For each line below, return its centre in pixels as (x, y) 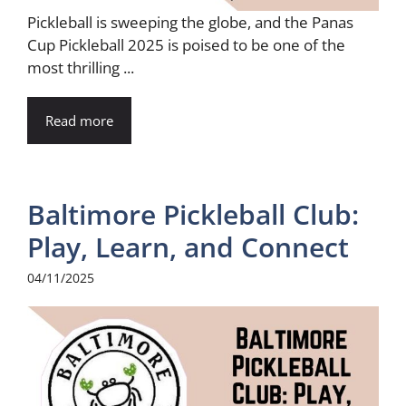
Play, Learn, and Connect (188, 246)
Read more (79, 120)
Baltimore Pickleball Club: (193, 214)
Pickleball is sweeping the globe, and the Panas (190, 22)
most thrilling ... (81, 67)
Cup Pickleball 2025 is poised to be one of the (186, 44)
